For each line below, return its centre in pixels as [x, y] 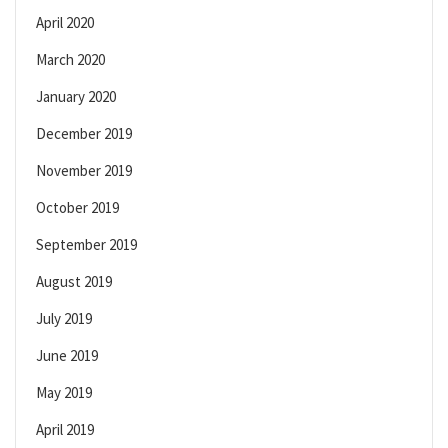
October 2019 [77, 208]
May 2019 [64, 393]
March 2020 [70, 60]
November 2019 [84, 171]
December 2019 [84, 134]
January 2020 [76, 97]
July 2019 [64, 319]
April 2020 [65, 23]
